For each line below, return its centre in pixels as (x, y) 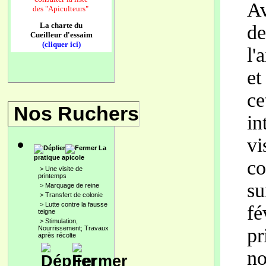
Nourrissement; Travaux (73, 228)
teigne (47, 211)
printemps (52, 176)
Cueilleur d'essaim (61, 35)
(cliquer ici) (61, 44)
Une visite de (64, 169)
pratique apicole (59, 157)
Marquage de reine (72, 185)
